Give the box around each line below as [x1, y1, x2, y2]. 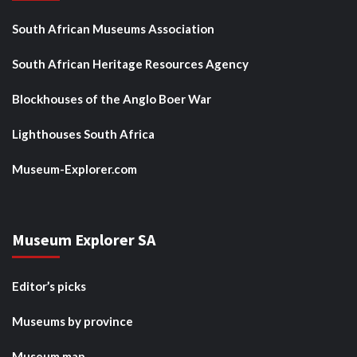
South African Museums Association [12, 22, 214, 37]
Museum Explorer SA [12, 229, 155, 250]
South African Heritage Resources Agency [12, 57, 249, 72]
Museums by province [12, 314, 133, 329]
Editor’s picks [12, 279, 86, 294]
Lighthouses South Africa [12, 127, 155, 142]
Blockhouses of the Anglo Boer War [12, 92, 211, 107]
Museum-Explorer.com [12, 162, 137, 177]
